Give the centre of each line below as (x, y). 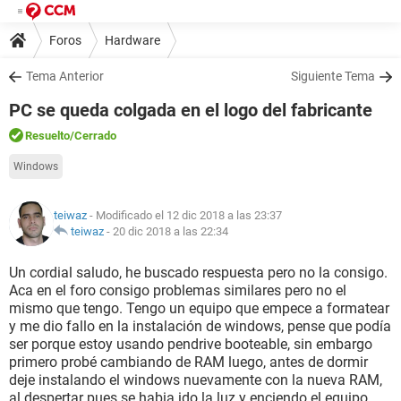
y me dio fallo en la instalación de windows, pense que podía (200, 326)
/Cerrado (93, 136)
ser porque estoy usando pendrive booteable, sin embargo (191, 344)
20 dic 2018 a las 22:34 (171, 231)
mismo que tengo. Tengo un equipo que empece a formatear (199, 308)
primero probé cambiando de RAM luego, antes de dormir (188, 362)
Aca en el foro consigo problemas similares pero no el (178, 290)
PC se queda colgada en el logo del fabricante (191, 110)
